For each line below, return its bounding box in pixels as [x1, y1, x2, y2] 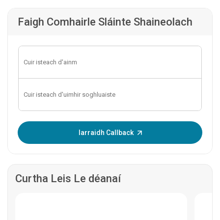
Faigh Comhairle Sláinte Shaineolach [18, 16, 192, 28]
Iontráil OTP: [26, 122, 65, 132]
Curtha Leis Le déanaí [15, 172, 121, 185]
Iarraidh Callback [78, 129, 134, 137]
